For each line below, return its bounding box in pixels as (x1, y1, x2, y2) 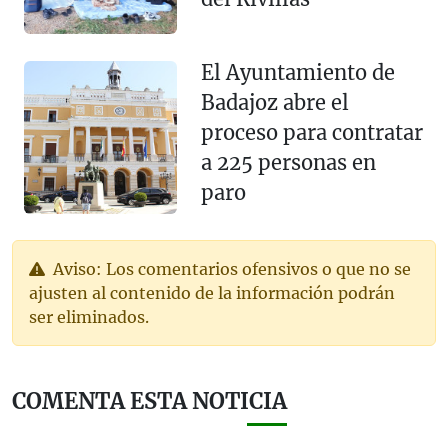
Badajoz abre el (200, 90, 349, 116)
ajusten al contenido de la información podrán (29, 283, 395, 304)
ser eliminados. (29, 307, 149, 328)
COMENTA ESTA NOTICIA (12, 388, 287, 416)
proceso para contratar (200, 120, 423, 146)
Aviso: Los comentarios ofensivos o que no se (49, 259, 411, 280)
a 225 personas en (200, 150, 376, 176)
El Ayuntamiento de (200, 60, 395, 86)
